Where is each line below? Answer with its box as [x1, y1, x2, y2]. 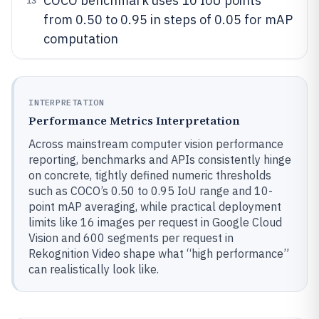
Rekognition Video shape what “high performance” [28, 246, 289, 261]
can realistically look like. [28, 262, 159, 276]
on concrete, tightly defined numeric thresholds [28, 168, 271, 182]
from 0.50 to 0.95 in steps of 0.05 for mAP [43, 11, 293, 28]
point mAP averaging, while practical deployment [28, 199, 281, 214]
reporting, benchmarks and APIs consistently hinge [28, 152, 291, 167]
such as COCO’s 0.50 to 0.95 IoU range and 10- [28, 184, 273, 198]
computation [43, 31, 118, 47]
